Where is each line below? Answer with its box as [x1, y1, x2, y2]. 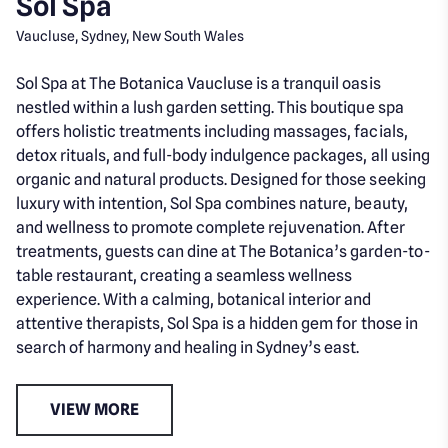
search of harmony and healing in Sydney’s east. [16, 337, 360, 357]
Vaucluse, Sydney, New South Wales [16, 27, 245, 44]
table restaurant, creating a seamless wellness [16, 265, 353, 285]
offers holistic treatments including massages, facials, [16, 121, 408, 141]
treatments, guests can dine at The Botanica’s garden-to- [16, 241, 430, 261]
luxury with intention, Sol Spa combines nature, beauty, [16, 193, 408, 213]
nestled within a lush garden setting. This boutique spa [16, 97, 404, 117]
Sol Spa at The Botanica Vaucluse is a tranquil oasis [16, 73, 381, 93]
